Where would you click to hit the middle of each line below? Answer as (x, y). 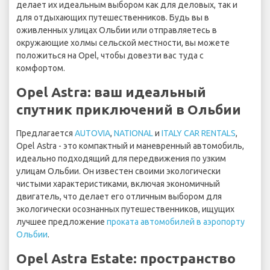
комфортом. (41, 68)
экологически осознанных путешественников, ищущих (125, 209)
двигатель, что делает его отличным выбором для (119, 197)
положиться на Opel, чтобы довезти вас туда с (110, 56)
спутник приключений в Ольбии (129, 110)
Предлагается (46, 133)
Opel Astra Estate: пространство (126, 259)
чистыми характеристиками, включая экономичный (118, 184)
